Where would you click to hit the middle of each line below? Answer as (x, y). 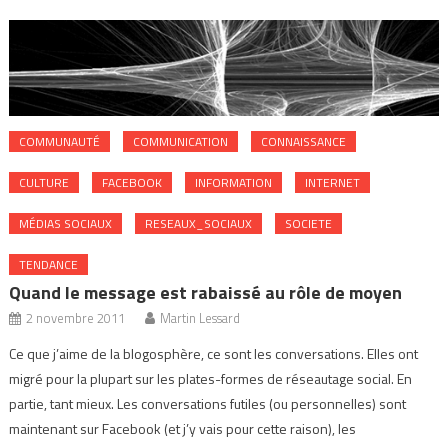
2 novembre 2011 (76, 318)
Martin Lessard (200, 318)
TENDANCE (49, 265)
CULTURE (44, 183)
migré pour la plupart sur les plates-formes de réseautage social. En (211, 379)
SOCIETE (309, 224)
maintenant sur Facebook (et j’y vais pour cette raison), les (183, 429)
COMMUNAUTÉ (60, 142)
